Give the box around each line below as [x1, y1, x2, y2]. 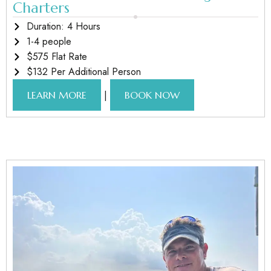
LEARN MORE [27, 89, 87, 102]
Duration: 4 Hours [26, 19, 100, 34]
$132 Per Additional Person [26, 65, 141, 79]
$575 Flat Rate [26, 50, 87, 64]
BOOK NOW [125, 89, 180, 102]
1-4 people [26, 34, 71, 49]
